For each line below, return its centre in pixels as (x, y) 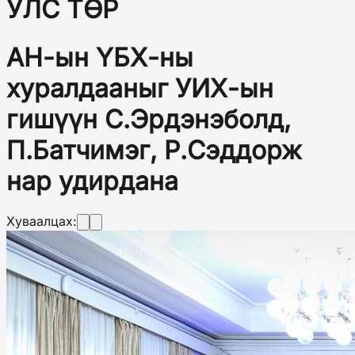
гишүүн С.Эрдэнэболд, (149, 119)
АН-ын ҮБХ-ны (100, 57)
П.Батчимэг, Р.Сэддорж (154, 150)
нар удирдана (92, 181)
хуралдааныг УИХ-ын (140, 88)
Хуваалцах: (42, 221)
